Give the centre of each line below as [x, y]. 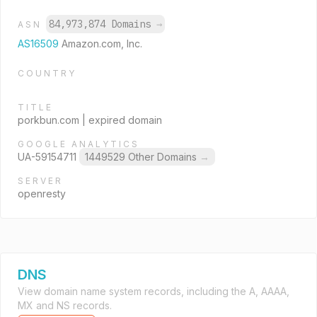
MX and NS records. [65, 305]
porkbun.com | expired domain [90, 120]
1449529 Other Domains [142, 157]
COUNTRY [47, 73]
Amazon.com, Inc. [102, 44]
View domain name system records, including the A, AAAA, [154, 291]
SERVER [40, 181]
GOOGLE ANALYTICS [79, 144]
